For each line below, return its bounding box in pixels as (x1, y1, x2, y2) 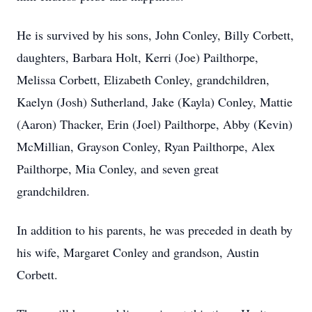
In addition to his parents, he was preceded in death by (17, 221, 292, 238)
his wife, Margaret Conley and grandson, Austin (17, 244, 259, 260)
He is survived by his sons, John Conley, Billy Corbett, (17, 26, 294, 43)
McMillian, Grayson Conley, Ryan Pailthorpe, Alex (17, 138, 275, 155)
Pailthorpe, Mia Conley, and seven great (17, 160, 219, 177)
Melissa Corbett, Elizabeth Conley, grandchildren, (17, 71, 270, 88)
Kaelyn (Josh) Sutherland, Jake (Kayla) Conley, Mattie (17, 93, 292, 110)
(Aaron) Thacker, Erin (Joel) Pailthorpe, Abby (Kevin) (17, 116, 292, 132)
